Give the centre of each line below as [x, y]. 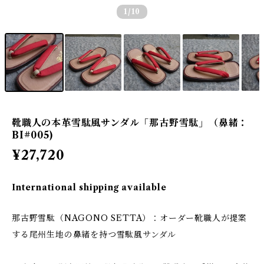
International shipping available [89, 187]
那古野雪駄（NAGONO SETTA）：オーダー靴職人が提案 [129, 218]
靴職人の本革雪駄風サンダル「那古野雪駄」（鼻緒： [130, 123]
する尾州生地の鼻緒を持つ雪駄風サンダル [94, 235]
